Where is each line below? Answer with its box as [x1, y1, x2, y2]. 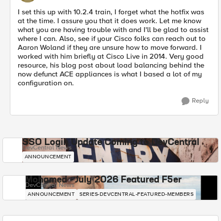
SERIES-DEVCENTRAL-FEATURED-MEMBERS [79, 191, 193, 197]
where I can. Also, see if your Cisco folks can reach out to [18, 34, 206, 43]
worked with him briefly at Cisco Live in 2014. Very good [18, 52, 204, 61]
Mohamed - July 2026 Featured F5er [25, 176, 182, 184]
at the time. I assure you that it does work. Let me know [18, 16, 201, 25]
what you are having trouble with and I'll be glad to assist [18, 25, 209, 34]
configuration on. [18, 78, 74, 87]
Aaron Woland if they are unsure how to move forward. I [18, 43, 202, 52]
